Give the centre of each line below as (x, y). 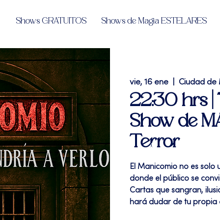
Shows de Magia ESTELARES (154, 21)
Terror (155, 142)
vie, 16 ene (149, 82)
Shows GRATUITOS (51, 21)
